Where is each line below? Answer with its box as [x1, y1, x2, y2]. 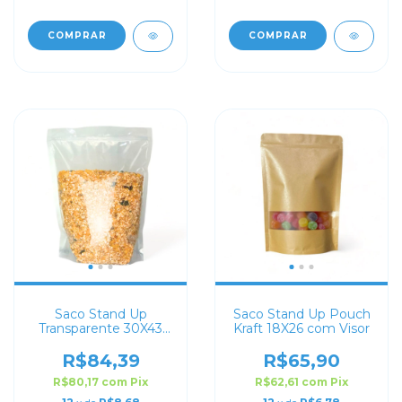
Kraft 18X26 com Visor [233, 320, 370, 336]
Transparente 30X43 [39, 320, 162, 336]
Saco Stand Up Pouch [232, 306, 371, 322]
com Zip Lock [57, 335, 144, 351]
